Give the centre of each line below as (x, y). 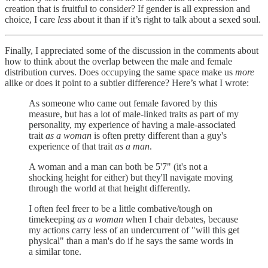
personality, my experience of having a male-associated (132, 124)
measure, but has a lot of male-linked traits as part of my (134, 114)
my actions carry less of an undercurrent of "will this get (134, 230)
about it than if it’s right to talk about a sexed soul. (166, 19)
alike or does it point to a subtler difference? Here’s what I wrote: (127, 83)
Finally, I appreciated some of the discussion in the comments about (132, 50)
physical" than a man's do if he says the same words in (131, 240)
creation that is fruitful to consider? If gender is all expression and (127, 8)
